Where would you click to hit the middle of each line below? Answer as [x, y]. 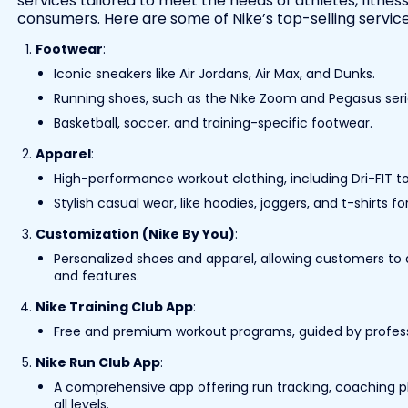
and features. [96, 275]
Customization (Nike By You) [135, 234]
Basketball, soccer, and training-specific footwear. [213, 122]
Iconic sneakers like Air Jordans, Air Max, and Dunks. [214, 73]
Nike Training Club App [114, 306]
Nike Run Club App [97, 362]
